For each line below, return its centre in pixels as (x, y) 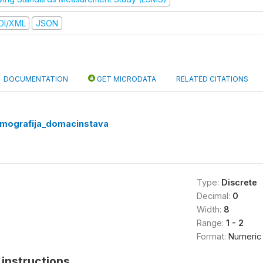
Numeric (245, 236)
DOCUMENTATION (36, 79)
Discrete (239, 182)
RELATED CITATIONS (212, 79)
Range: (211, 223)
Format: (212, 236)
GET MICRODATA (126, 79)
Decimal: (214, 196)
